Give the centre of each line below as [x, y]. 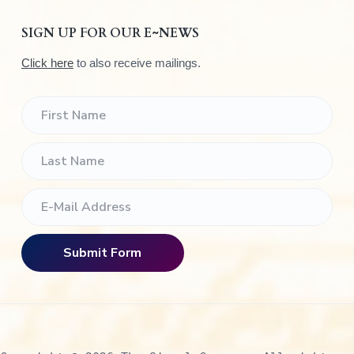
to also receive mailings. [137, 62]
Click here [47, 62]
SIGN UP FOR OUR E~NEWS [110, 33]
